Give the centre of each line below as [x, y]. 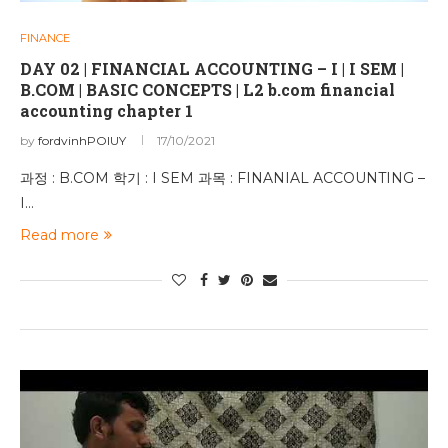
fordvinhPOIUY [82, 140]
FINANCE [45, 38]
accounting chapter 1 [106, 110]
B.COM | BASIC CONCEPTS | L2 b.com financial [207, 89]
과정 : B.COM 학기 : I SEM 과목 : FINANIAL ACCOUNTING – [222, 178]
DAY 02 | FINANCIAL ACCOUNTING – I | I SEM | [212, 68]
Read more [59, 235]
